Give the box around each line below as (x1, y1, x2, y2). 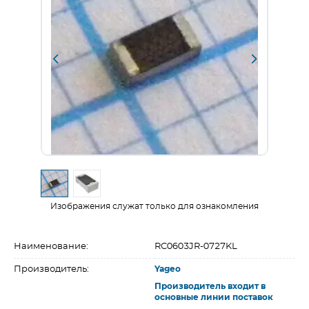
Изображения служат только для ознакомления (50, 202, 259, 210)
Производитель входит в (154, 282, 266, 290)
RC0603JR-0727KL (154, 242, 237, 251)
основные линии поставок (154, 293, 273, 301)
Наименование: (14, 242, 88, 251)
